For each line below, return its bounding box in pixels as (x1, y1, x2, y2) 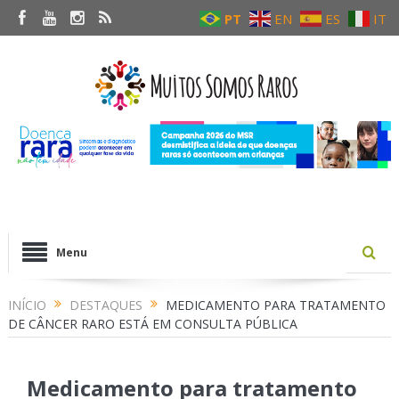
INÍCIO (7, 297, 46, 314)
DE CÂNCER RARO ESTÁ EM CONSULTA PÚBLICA (7, 315, 297, 332)
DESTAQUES (69, 297, 142, 314)
